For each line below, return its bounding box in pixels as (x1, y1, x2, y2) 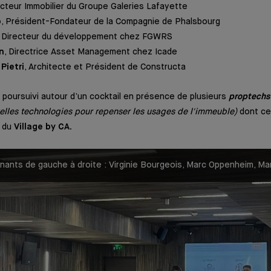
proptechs (229, 92, 270, 101)
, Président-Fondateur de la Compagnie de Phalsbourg (1, 18, 220, 27)
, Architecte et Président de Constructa (24, 63, 186, 72)
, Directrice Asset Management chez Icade (4, 48, 177, 57)
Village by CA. (14, 122, 72, 131)
